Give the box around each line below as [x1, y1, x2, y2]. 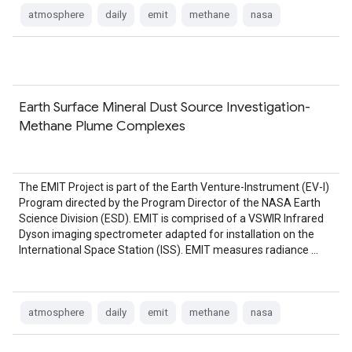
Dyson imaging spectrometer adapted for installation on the [19, 228, 314, 240]
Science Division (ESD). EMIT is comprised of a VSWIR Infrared [19, 212, 324, 225]
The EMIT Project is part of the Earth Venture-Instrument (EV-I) [19, 181, 329, 193]
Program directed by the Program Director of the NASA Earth [19, 196, 321, 209]
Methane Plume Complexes [19, 117, 185, 134]
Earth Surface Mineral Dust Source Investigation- [19, 98, 310, 115]
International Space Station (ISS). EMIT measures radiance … [19, 244, 318, 256]
